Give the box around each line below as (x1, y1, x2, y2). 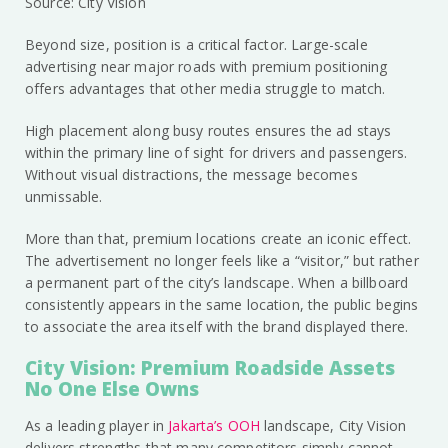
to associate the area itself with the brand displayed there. (25, 317, 409, 337)
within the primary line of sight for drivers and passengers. (25, 143, 408, 163)
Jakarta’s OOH (168, 416, 261, 436)
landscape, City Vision (260, 416, 407, 436)
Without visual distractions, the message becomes (25, 165, 358, 185)
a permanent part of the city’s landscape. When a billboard (25, 273, 409, 293)
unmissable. (25, 187, 103, 207)
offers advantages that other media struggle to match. (25, 79, 386, 99)
